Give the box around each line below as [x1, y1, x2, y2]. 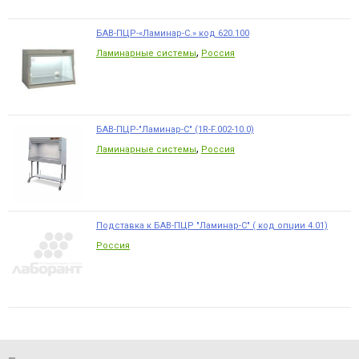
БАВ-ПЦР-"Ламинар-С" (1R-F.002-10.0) [96, 124, 254, 135]
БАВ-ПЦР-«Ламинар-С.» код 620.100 [96, 28, 249, 39]
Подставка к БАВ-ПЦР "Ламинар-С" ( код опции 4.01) [96, 220, 328, 232]
